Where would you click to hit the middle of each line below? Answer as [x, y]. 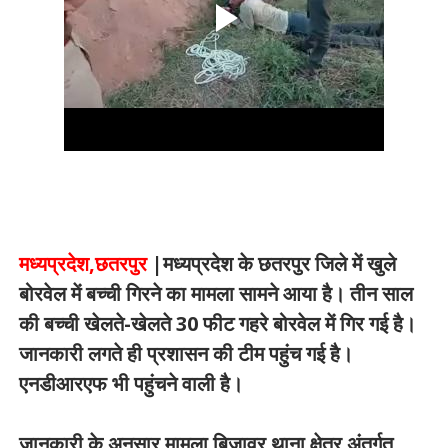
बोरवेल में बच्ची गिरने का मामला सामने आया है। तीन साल [215, 293]
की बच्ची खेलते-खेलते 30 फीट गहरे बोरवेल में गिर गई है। [217, 323]
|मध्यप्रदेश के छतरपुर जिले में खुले [273, 263]
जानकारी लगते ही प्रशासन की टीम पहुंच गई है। [185, 353]
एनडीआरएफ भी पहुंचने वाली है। [130, 383]
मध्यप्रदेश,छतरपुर [85, 263]
